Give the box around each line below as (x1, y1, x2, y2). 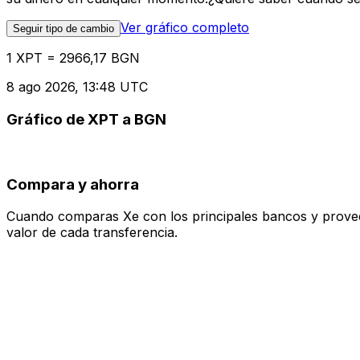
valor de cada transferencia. (6, 224, 178, 241)
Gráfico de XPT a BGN (6, 110, 166, 129)
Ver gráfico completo (121, 19, 249, 36)
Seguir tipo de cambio (13, 22, 114, 35)
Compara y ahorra (6, 174, 139, 194)
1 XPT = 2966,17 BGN (6, 50, 140, 67)
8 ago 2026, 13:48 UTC (6, 79, 148, 96)
